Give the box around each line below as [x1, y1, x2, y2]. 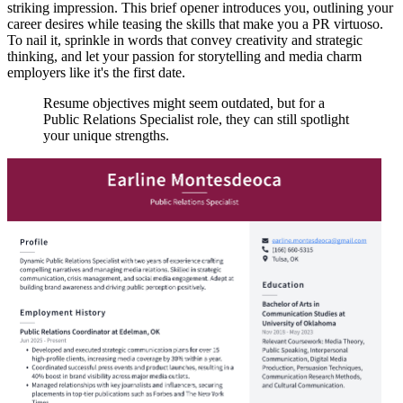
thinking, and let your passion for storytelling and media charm [7, 48, 362, 64]
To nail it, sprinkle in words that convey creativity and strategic [7, 31, 363, 48]
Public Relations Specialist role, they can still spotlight [43, 111, 349, 127]
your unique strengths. [43, 127, 169, 143]
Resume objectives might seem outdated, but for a [43, 94, 325, 111]
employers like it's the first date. [7, 64, 185, 80]
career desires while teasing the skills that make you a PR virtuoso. [7, 15, 383, 31]
